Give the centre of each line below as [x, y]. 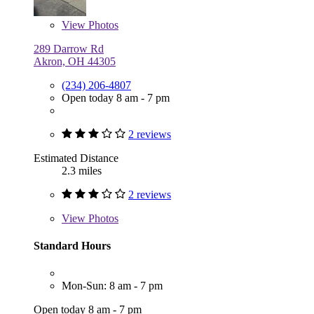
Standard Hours [72, 245]
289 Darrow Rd [69, 48]
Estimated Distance [76, 158]
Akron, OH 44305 [75, 61]
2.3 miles [82, 170]
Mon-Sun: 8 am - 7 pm [112, 286]
